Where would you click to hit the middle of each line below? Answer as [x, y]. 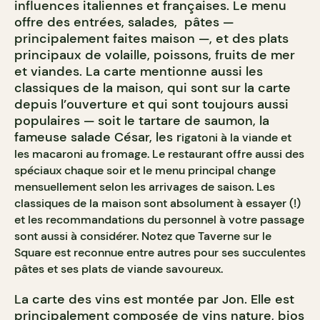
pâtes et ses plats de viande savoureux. [120, 269]
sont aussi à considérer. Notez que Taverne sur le [143, 236]
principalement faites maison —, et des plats [151, 39]
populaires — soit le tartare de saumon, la [142, 121]
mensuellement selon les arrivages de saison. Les [145, 187]
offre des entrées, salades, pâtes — [124, 22]
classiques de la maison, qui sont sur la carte [152, 88]
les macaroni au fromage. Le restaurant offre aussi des [159, 154]
